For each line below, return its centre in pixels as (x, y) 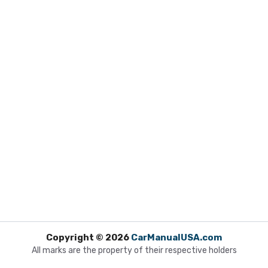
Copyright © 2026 (89, 237)
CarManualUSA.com (176, 237)
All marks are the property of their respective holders (134, 250)
